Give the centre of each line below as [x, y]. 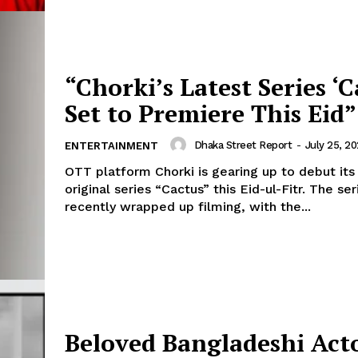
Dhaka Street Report [243, 145]
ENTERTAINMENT [111, 146]
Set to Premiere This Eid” [211, 114]
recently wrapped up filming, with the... [188, 207]
